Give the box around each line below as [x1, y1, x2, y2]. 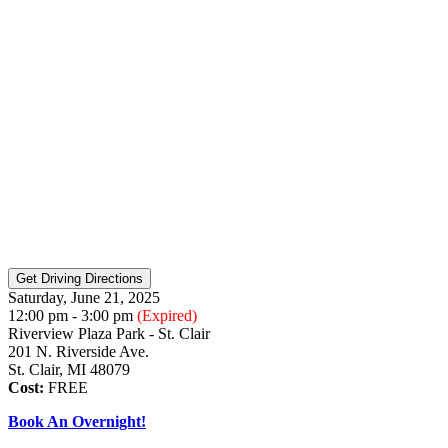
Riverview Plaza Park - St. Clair [8, 324, 210, 342]
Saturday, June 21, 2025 [8, 288, 160, 306]
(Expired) [137, 306, 197, 324]
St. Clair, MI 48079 [8, 360, 130, 378]
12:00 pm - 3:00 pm [8, 306, 137, 324]
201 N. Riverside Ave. [8, 342, 149, 360]
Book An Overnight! [8, 412, 146, 430]
